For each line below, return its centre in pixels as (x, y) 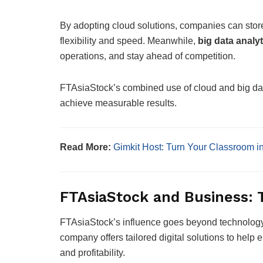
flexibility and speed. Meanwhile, (129, 41)
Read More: (87, 147)
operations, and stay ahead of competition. (148, 56)
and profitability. (92, 252)
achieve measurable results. (118, 103)
